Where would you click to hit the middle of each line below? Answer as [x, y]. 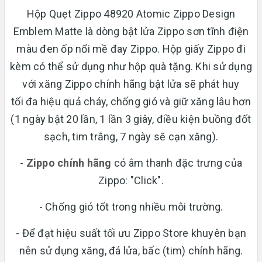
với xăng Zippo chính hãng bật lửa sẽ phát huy [131, 84]
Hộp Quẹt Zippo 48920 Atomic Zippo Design [131, 13]
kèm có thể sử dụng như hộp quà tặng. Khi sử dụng [131, 66]
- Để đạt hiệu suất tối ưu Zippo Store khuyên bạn [131, 233]
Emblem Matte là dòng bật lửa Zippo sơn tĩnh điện [131, 31]
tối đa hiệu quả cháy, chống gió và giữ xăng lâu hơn [131, 101]
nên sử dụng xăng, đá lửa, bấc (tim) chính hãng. [131, 250]
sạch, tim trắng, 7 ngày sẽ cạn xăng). [131, 136]
